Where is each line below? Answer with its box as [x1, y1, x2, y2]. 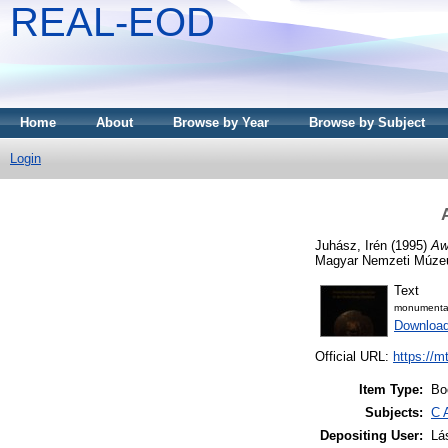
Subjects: [365, 405, 423, 421]
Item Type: [359, 382, 423, 398]
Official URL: [315, 349, 393, 365]
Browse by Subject [309, 115, 425, 130]
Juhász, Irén [315, 237, 387, 253]
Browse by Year [173, 115, 269, 130]
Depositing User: [320, 428, 423, 444]
